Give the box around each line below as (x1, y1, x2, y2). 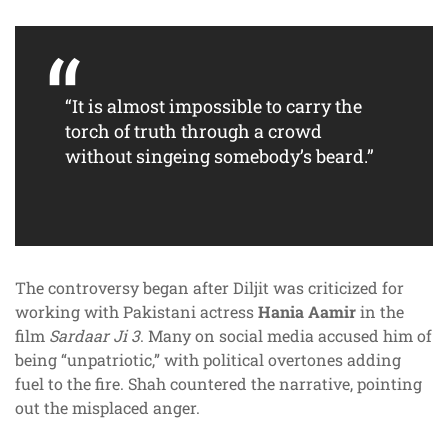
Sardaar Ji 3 (49, 324, 140, 346)
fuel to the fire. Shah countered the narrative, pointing (15, 372, 422, 394)
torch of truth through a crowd (65, 118, 322, 143)
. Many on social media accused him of (140, 324, 432, 346)
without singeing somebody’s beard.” (65, 143, 374, 168)
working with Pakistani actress (15, 300, 258, 322)
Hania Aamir (258, 300, 356, 322)
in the (356, 300, 404, 322)
